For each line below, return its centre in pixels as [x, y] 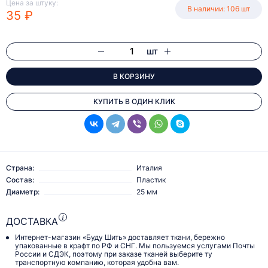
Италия [149, 168]
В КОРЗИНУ [134, 77]
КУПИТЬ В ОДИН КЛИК [134, 102]
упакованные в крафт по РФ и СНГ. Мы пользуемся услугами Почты [135, 246]
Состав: [20, 180]
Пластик [151, 180]
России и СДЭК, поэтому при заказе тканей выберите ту [114, 254]
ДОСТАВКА [32, 222]
